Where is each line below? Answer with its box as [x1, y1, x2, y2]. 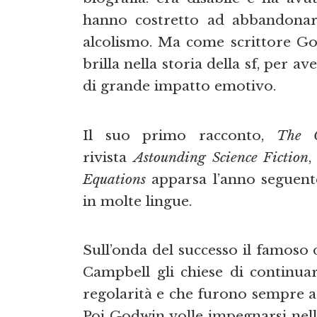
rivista [83, 148, 134, 166]
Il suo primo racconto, [83, 126, 277, 144]
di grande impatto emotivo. [83, 77, 276, 95]
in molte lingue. [83, 192, 192, 209]
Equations [83, 170, 146, 188]
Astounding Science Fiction [133, 148, 309, 166]
